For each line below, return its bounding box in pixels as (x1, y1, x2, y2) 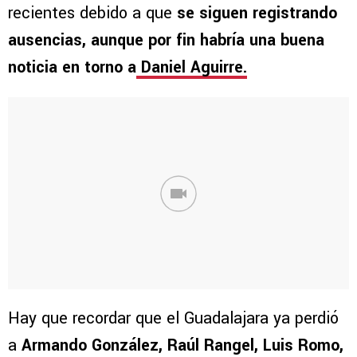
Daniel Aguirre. (136, 56, 247, 80)
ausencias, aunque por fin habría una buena (8, 29, 324, 53)
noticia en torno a (8, 56, 136, 80)
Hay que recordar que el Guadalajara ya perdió (8, 307, 339, 331)
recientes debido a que (8, 2, 177, 25)
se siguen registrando (177, 2, 337, 25)
